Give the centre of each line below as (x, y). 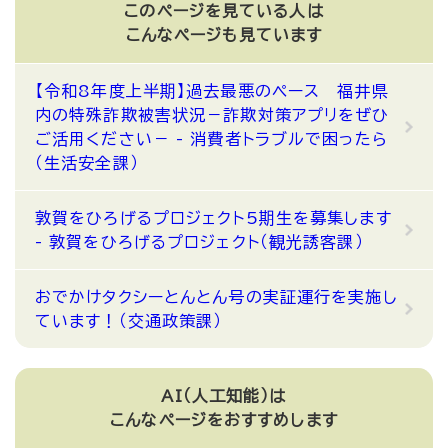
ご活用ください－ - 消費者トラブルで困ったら (211, 139)
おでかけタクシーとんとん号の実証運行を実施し (216, 297)
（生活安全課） (87, 163)
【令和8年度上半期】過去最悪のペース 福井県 (212, 91)
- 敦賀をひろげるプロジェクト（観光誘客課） (199, 242)
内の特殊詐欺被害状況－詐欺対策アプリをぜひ (212, 115)
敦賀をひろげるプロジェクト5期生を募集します (213, 218)
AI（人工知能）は (224, 396)
